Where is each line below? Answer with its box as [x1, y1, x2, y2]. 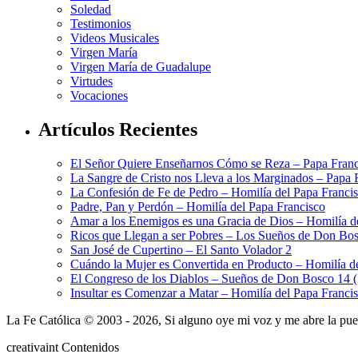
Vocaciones [70, 89, 128, 103]
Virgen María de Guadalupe [70, 60, 211, 74]
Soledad [70, 2, 111, 17]
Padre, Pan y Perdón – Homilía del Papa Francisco [70, 199, 325, 213]
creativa [6, 340, 46, 354]
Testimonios [70, 17, 131, 31]
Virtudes [70, 74, 113, 89]
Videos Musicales [70, 31, 159, 46]
